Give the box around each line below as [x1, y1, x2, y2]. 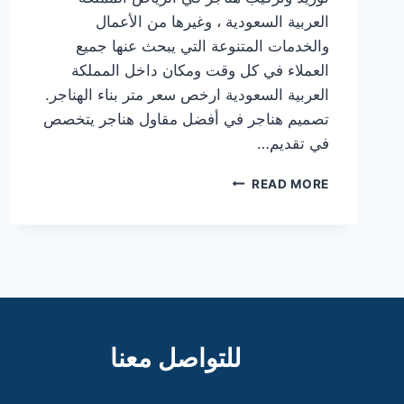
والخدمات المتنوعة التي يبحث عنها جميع [76, 36, 329, 55]
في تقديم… [257, 133, 329, 152]
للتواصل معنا [110, 342, 242, 373]
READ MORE [251, 176, 329, 191]
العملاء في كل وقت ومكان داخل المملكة [71, 60, 329, 79]
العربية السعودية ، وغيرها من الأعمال [96, 12, 329, 31]
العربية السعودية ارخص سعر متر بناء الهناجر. [45, 85, 329, 104]
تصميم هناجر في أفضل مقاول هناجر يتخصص [43, 109, 329, 128]
